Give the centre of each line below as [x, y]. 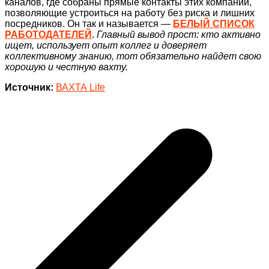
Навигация [39, 110]
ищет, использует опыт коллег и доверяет [106, 45]
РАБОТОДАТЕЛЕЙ [48, 34]
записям [32, 144]
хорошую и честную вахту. [66, 67]
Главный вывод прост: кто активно [179, 34]
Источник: [29, 87]
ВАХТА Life [80, 87]
